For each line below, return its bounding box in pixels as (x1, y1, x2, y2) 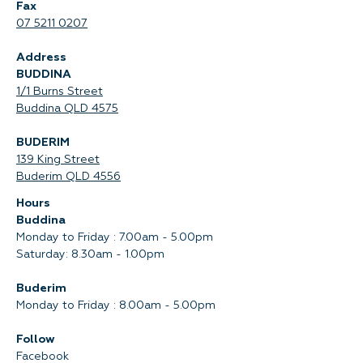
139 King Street (16, 154, 100, 165)
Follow (16, 334, 55, 345)
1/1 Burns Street (16, 86, 103, 97)
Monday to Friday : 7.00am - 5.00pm (16, 232, 213, 243)
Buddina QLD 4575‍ (16, 103, 118, 114)
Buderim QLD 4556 (16, 171, 121, 182)
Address (16, 52, 66, 63)
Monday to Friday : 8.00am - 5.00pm (16, 300, 216, 311)
